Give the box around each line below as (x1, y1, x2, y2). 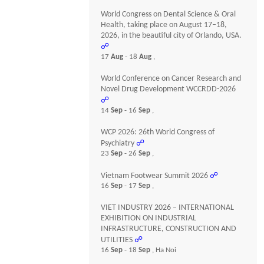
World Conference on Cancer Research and (101, 74, 242, 83)
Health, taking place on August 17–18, (101, 21, 227, 29)
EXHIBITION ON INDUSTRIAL (101, 214, 197, 223)
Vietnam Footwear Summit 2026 (101, 171, 209, 180)
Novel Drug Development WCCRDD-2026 (101, 85, 236, 94)
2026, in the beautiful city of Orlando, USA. (101, 31, 242, 40)
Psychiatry (101, 139, 135, 148)
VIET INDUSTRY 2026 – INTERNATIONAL (101, 203, 235, 212)
